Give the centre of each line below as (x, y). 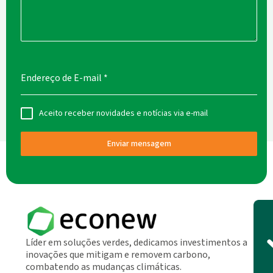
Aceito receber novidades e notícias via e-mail (123, 113)
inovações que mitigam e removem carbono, (118, 254)
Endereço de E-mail (62, 78)
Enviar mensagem (139, 144)
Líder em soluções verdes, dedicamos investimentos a (136, 242)
